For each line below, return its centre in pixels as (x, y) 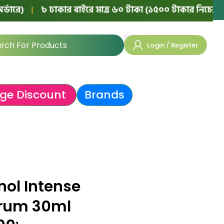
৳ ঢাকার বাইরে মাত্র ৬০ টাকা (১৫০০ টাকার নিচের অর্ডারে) (112, 9)
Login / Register (172, 45)
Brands (104, 94)
